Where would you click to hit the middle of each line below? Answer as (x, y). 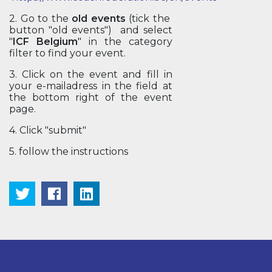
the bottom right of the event (91, 97)
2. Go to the (41, 19)
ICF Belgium (45, 42)
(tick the (151, 19)
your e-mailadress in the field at (91, 86)
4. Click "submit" (48, 130)
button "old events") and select (91, 30)
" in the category (125, 42)
